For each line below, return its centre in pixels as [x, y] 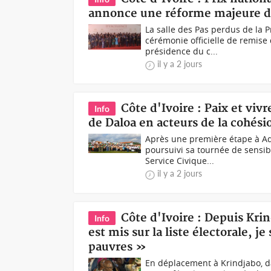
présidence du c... [182, 51]
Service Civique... [180, 161]
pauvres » [118, 247]
